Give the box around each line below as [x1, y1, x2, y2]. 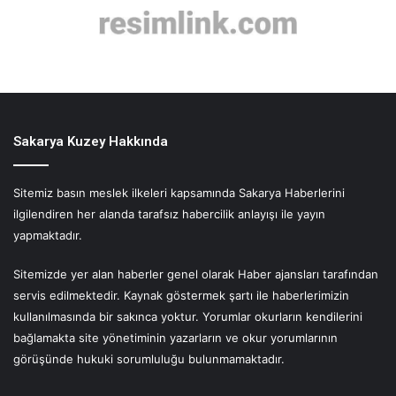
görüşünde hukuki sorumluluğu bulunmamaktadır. [13, 352, 285, 367]
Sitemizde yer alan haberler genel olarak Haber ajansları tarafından [13, 267, 378, 282]
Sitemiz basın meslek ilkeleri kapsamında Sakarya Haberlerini [13, 186, 345, 201]
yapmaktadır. [13, 228, 82, 243]
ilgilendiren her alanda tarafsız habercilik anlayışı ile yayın [13, 207, 325, 222]
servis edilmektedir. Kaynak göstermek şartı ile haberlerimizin [13, 288, 349, 303]
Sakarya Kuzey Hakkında [13, 133, 168, 150]
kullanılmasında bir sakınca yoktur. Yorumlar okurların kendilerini [13, 309, 362, 324]
